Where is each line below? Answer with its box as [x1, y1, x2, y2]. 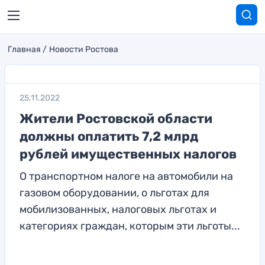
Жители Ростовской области [20, 111, 212, 127]
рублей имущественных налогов [20, 146, 237, 162]
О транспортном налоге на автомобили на [20, 170, 233, 183]
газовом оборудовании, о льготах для [20, 186, 209, 199]
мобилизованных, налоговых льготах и [20, 203, 216, 216]
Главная [8, 44, 41, 54]
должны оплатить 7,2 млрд [20, 128, 198, 144]
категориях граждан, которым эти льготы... [20, 219, 240, 232]
